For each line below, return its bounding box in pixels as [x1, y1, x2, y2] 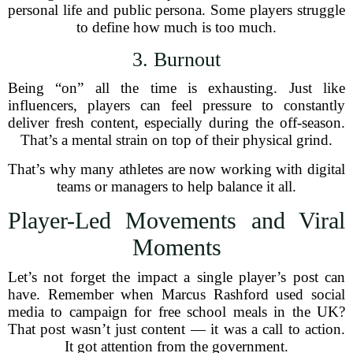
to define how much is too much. [76, 19, 277, 35]
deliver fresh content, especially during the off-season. [8, 114, 345, 131]
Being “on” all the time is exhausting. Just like [8, 80, 345, 96]
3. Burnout [132, 48, 221, 71]
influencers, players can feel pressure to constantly [8, 97, 345, 113]
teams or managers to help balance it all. [57, 178, 296, 195]
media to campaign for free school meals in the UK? [8, 303, 345, 320]
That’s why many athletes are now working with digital [8, 161, 345, 177]
